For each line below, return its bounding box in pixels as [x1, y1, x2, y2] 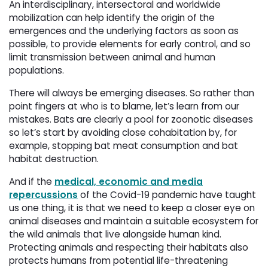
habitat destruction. [9, 153, 101, 166]
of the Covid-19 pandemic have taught [78, 188, 256, 202]
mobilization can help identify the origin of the [9, 11, 215, 25]
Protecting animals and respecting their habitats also [9, 241, 248, 254]
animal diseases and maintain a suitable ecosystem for [9, 215, 258, 228]
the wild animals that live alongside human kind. [9, 228, 221, 241]
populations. [9, 64, 64, 77]
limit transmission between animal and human [9, 51, 215, 64]
